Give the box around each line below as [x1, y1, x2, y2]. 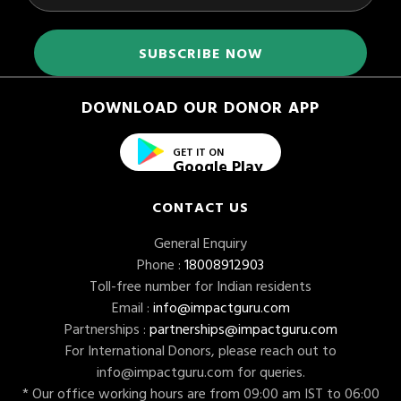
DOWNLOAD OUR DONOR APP [81, 94, 320, 119]
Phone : [137, 252, 181, 275]
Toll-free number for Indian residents [90, 274, 311, 296]
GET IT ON [172, 142, 224, 159]
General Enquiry [154, 231, 247, 253]
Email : [111, 295, 153, 318]
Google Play [172, 153, 263, 178]
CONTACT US [152, 195, 249, 218]
